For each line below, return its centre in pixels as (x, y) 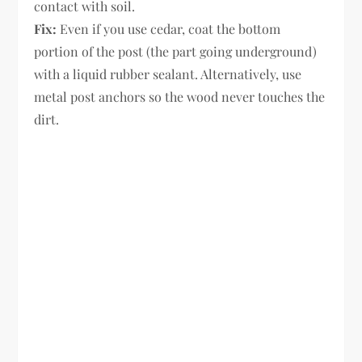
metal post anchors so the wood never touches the (180, 97)
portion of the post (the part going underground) (176, 52)
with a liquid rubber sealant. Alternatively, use (168, 74)
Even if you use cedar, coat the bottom (169, 29)
